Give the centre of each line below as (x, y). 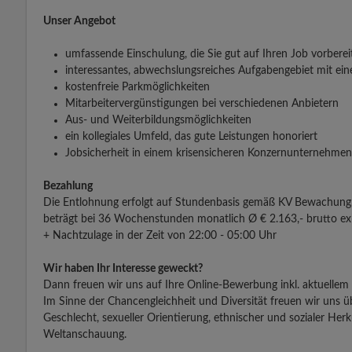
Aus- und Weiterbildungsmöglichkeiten (158, 120)
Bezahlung (68, 186)
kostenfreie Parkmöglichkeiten (139, 87)
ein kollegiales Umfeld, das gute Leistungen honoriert (191, 137)
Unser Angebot (79, 21)
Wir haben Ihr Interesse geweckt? (123, 269)
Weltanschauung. (85, 335)
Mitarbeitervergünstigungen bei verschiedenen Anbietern (202, 104)
